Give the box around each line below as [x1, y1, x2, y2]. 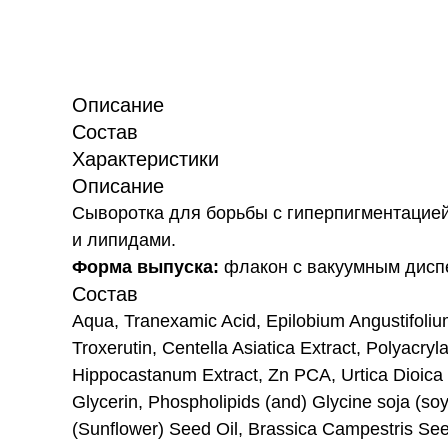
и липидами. [72, 230, 176, 250]
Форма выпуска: [72, 257, 224, 277]
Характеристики [72, 148, 219, 170]
